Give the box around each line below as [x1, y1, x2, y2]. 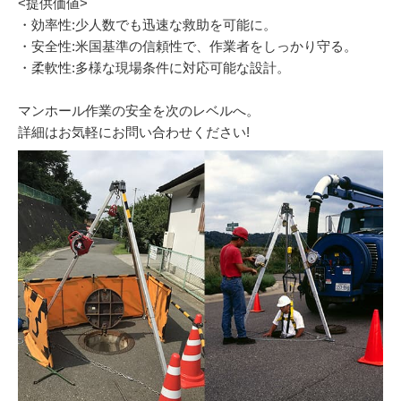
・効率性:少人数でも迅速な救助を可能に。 [18, 17, 277, 32]
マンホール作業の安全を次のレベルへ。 [18, 103, 260, 118]
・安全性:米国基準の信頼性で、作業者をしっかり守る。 [18, 38, 357, 54]
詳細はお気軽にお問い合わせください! [18, 124, 250, 140]
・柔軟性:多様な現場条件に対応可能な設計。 [18, 60, 290, 75]
